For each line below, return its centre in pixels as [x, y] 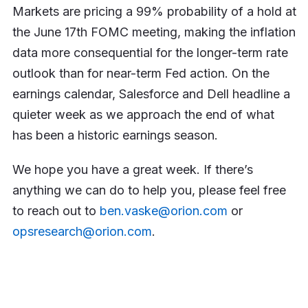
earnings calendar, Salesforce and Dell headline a [151, 93]
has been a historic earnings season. [115, 135]
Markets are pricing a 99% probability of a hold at [154, 11]
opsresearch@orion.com [82, 231]
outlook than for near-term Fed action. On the [141, 73]
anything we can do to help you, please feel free [149, 190]
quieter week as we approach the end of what [143, 114]
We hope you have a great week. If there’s [132, 169]
